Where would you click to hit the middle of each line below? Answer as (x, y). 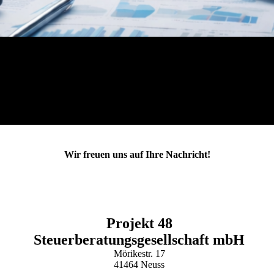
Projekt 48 (139, 223)
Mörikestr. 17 (139, 254)
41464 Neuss (139, 265)
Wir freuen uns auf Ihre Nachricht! (137, 154)
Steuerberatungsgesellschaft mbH (139, 240)
